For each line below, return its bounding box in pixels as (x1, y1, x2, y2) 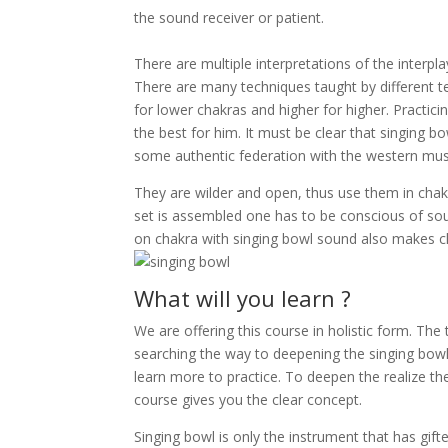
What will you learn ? (134, 283, 352, 313)
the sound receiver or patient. (134, 8, 325, 27)
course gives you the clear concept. (134, 390, 367, 409)
